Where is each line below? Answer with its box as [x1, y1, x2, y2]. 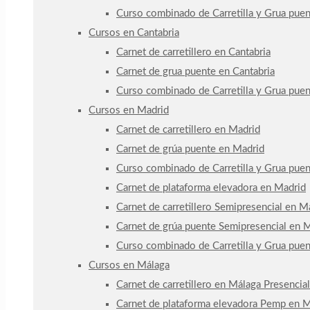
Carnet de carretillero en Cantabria [116, 47, 271, 57]
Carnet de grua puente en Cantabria [116, 66, 275, 77]
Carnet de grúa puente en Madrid [116, 144, 264, 154]
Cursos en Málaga [89, 260, 170, 271]
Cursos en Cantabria [89, 28, 179, 38]
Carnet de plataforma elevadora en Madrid [116, 183, 306, 193]
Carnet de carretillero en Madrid [116, 125, 260, 135]
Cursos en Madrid [89, 105, 169, 116]
